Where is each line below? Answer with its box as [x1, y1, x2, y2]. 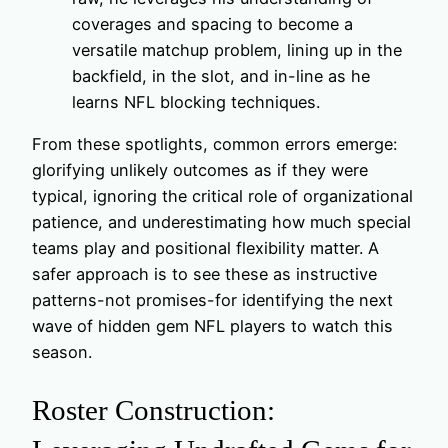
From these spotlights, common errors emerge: [32, 134, 397, 155]
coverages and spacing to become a [72, 14, 353, 35]
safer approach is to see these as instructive [32, 264, 377, 285]
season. [32, 342, 92, 363]
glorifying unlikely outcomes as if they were [32, 160, 368, 181]
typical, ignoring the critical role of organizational [32, 186, 413, 207]
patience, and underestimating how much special [32, 212, 411, 233]
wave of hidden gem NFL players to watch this [32, 316, 393, 337]
